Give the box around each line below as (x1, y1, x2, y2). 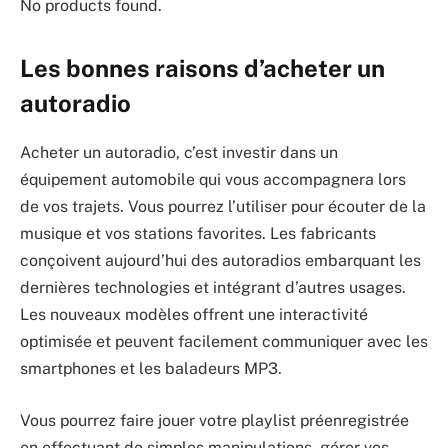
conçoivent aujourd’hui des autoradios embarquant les (20, 251, 421, 271)
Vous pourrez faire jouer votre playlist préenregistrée (20, 410, 409, 430)
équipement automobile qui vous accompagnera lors (20, 170, 406, 190)
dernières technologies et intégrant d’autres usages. (20, 278, 406, 298)
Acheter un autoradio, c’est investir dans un (20, 143, 338, 163)
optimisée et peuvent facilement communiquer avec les (20, 332, 428, 352)
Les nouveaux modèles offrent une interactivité (20, 305, 368, 325)
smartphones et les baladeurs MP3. (20, 359, 282, 379)
